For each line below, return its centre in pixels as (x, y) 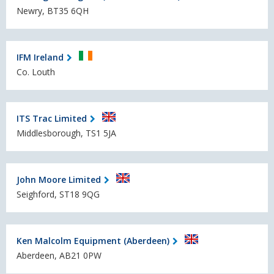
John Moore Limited (59, 179)
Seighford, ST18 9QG (58, 194)
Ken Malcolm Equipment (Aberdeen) (93, 240)
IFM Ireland (40, 57)
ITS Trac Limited (52, 118)
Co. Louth (36, 72)
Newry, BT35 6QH (53, 11)
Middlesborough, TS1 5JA (66, 133)
